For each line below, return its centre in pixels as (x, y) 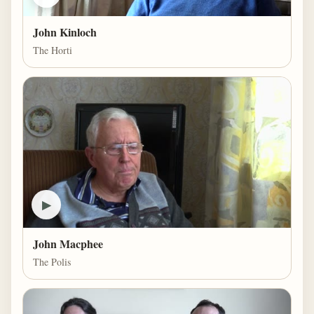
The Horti (53, 50)
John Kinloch (65, 32)
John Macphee (68, 243)
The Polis (52, 261)
